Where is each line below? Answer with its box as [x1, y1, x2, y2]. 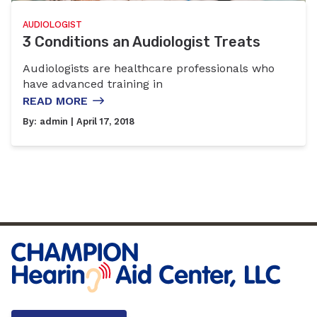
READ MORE [23, 94, 88, 108]
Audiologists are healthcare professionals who [23, 62, 275, 76]
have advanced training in [23, 77, 163, 91]
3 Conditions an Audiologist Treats [23, 33, 260, 50]
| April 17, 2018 [68, 116, 134, 127]
